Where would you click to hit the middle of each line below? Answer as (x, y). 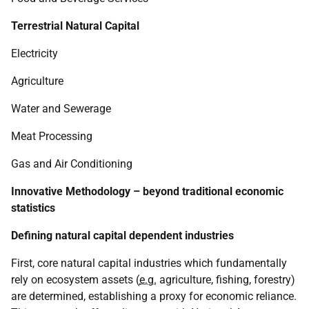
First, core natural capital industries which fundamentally (149, 263)
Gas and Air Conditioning (72, 164)
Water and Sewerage (61, 109)
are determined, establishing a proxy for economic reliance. (154, 296)
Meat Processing (52, 136)
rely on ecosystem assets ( (75, 280)
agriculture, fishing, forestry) (226, 280)
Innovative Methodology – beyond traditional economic (147, 191)
